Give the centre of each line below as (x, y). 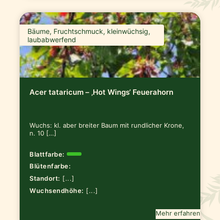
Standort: (45, 179)
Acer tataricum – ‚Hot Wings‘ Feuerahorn (102, 92)
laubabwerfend (52, 39)
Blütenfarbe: (50, 166)
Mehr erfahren (178, 213)
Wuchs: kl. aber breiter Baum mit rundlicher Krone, (107, 125)
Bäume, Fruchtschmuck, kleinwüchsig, (89, 31)
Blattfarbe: (47, 154)
